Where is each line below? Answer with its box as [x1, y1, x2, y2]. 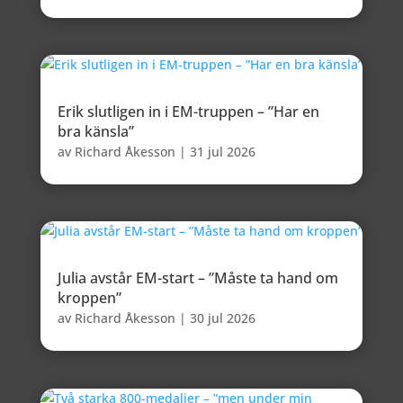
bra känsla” [57, 121, 134, 142]
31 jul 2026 [189, 143, 255, 161]
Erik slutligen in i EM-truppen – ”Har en [57, 102, 319, 122]
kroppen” [57, 288, 121, 309]
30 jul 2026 [189, 309, 255, 327]
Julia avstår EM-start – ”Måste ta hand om [57, 268, 338, 289]
